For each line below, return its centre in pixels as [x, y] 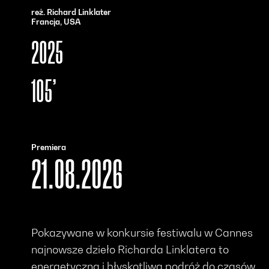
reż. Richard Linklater [71, 12]
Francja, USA [56, 21]
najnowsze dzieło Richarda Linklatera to [130, 250]
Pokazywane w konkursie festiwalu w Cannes [142, 233]
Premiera [49, 147]
